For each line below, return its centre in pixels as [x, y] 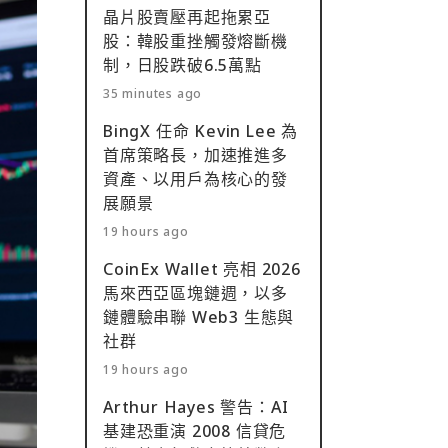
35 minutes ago [153, 93]
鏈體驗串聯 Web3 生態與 [199, 317]
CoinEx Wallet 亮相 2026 [202, 269]
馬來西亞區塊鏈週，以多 [195, 293]
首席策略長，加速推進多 [195, 155]
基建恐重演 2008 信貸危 [195, 431]
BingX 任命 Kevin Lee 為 [200, 131]
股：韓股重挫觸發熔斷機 [195, 41]
